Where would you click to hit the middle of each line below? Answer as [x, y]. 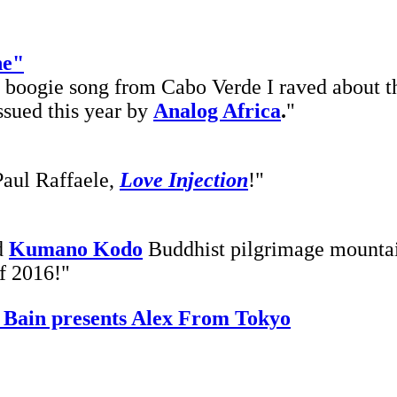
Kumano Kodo [76, 249]
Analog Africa [217, 110]
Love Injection [184, 179]
